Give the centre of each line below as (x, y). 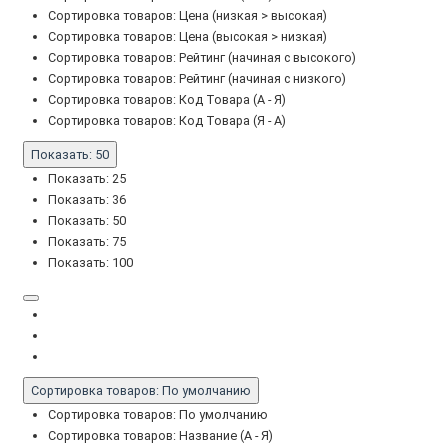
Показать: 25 (87, 178)
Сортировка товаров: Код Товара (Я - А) (167, 120)
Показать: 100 (90, 262)
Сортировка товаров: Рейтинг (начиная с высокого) (202, 57)
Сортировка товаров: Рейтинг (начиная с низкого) (197, 78)
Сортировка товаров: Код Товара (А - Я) (167, 99)
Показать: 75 (87, 241)
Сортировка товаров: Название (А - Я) (160, 435)
